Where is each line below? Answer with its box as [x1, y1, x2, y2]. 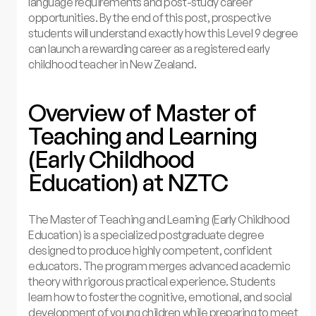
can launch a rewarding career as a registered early [28, 42, 270, 56]
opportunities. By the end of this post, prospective [28, 11, 272, 25]
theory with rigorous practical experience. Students [28, 274, 276, 288]
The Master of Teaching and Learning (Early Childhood [28, 212, 290, 226]
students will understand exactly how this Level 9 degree [28, 26, 298, 40]
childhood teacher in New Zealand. [28, 57, 197, 71]
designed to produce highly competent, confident [28, 243, 272, 257]
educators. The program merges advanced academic [28, 258, 291, 273]
